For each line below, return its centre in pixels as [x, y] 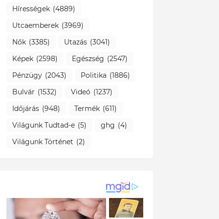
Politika [93, 75]
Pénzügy [27, 75]
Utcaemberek [35, 25]
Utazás [75, 42]
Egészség [88, 58]
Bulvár [23, 92]
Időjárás [25, 108]
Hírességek [31, 9]
